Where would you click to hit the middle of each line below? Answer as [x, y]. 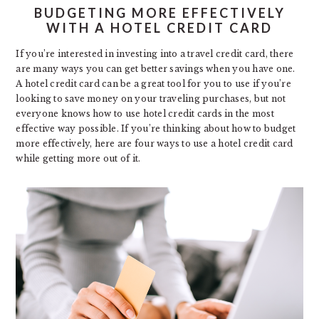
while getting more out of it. [78, 158]
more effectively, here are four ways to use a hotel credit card [155, 143]
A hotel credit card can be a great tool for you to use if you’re [153, 84]
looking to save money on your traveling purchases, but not [151, 99]
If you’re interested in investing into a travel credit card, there [155, 54]
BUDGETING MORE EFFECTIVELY [159, 13]
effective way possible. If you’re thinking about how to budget [156, 129]
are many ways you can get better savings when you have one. [156, 69]
